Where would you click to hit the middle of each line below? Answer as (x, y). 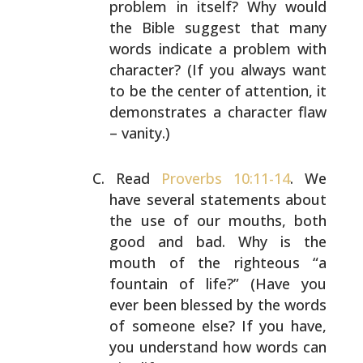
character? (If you (172, 70)
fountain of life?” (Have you (218, 284)
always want (281, 70)
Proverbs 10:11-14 (226, 178)
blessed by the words (252, 305)
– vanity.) (140, 133)
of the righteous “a (241, 263)
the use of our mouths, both (218, 220)
